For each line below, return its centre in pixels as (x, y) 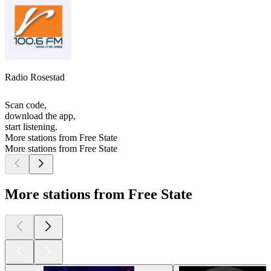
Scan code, (26, 105)
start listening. (31, 127)
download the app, (40, 116)
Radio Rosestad (35, 77)
